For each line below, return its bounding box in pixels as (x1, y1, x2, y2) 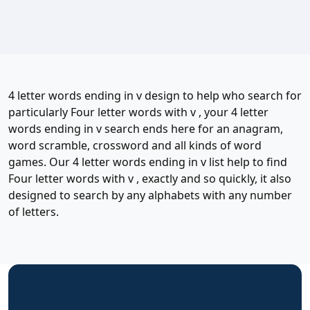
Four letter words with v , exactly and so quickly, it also (8, 170, 291, 186)
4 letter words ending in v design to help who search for (8, 87, 302, 103)
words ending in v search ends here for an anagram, (8, 120, 283, 136)
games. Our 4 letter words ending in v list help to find (8, 154, 287, 170)
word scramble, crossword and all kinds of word (8, 137, 262, 153)
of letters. (8, 203, 59, 219)
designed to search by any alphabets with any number (8, 187, 292, 203)
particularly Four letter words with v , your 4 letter (8, 104, 268, 120)
